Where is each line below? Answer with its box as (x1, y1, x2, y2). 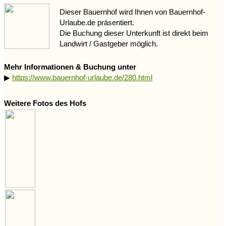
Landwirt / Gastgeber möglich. (60, 39, 158, 48)
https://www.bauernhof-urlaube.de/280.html (12, 73, 152, 82)
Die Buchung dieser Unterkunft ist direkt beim (60, 28, 208, 37)
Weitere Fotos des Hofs (4, 99, 86, 108)
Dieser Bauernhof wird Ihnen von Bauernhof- (60, 7, 205, 16)
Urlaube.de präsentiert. (60, 18, 134, 27)
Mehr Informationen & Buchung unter (4, 63, 136, 72)
